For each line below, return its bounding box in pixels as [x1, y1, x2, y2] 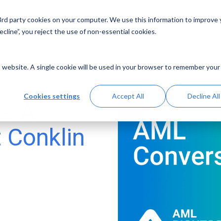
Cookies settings [24, 92, 80, 101]
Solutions [88, 16, 119, 26]
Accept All [111, 92, 144, 101]
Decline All [187, 92, 220, 101]
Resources [146, 16, 181, 26]
